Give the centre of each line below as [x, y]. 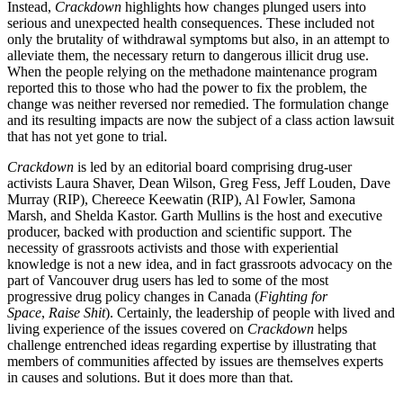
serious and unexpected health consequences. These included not [191, 23]
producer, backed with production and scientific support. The [179, 232]
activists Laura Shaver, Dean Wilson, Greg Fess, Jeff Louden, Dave [199, 183]
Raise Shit [77, 313]
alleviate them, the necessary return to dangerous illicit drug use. [188, 55]
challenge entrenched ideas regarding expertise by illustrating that [192, 345]
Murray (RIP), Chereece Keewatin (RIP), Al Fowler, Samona [181, 199]
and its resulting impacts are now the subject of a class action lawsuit [201, 120]
